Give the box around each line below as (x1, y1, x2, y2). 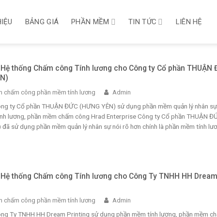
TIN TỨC (128, 17, 157, 26)
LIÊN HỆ (175, 17, 202, 26)
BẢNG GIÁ (25, 17, 59, 26)
